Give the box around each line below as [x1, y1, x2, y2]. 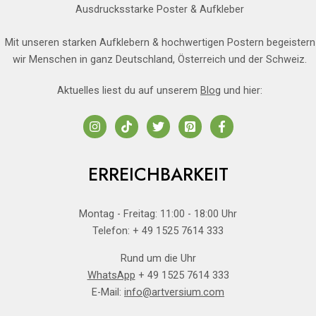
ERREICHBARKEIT [87, 161, 229, 187]
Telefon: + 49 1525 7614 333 [92, 224, 224, 237]
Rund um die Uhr [120, 251, 196, 265]
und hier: [221, 83, 262, 97]
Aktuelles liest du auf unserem [57, 83, 200, 97]
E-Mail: [92, 285, 124, 298]
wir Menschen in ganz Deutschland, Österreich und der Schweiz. [13, 52, 307, 66]
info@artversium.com [124, 285, 224, 298]
